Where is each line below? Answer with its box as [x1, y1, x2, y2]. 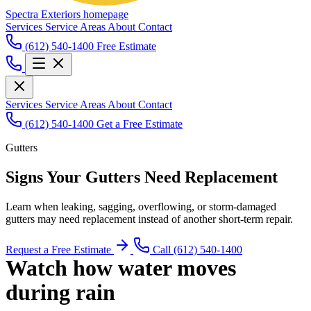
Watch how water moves [6, 255, 236, 280]
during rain [6, 279, 115, 305]
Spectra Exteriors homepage [6, 8, 128, 20]
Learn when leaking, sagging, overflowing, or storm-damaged [6, 200, 276, 212]
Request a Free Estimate [6, 243, 114, 255]
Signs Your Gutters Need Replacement [6, 167, 278, 186]
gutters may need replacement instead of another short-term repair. [6, 212, 293, 225]
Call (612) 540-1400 [150, 243, 242, 255]
